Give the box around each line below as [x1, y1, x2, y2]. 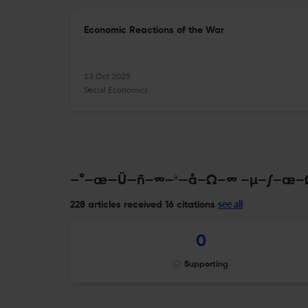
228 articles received [70, 200, 162, 210]
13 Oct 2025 [84, 71, 131, 81]
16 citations [162, 200, 215, 210]
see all [218, 198, 243, 210]
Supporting [184, 261, 228, 269]
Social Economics [84, 85, 148, 95]
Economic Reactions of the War [84, 25, 224, 35]
